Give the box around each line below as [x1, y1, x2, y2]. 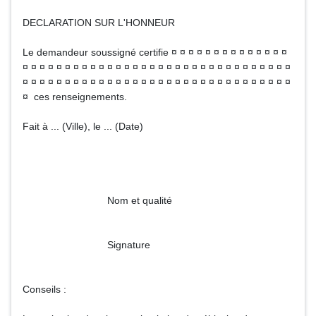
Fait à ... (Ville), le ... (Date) [23, 121, 143, 132]
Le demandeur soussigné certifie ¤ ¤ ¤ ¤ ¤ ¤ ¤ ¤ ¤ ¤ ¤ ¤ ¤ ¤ [23, 47, 287, 58]
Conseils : [23, 284, 66, 295]
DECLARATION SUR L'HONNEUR [23, 17, 175, 28]
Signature [23, 239, 150, 250]
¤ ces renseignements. [23, 91, 127, 102]
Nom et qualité [23, 195, 172, 206]
